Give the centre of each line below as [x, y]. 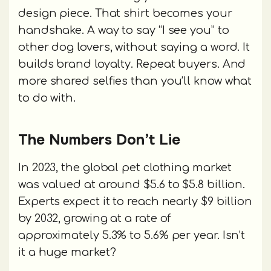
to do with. [47, 98]
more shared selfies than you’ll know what [135, 81]
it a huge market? [67, 253]
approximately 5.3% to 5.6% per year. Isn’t [132, 236]
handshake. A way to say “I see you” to [124, 31]
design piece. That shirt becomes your [125, 14]
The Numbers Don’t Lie [99, 140]
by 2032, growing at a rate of [95, 219]
